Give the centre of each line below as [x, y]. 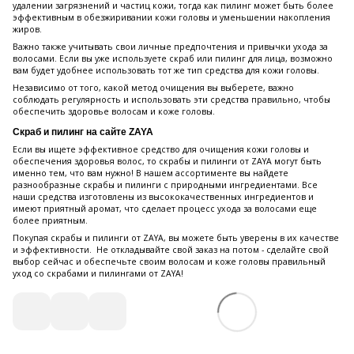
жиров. [27, 30]
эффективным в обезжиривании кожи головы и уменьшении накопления [171, 18]
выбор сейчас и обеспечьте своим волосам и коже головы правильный [169, 262]
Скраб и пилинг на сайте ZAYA [83, 132]
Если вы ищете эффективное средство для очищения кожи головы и [161, 150]
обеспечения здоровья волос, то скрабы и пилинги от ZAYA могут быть [167, 162]
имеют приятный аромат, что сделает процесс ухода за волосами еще [165, 209]
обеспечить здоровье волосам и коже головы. [114, 112]
